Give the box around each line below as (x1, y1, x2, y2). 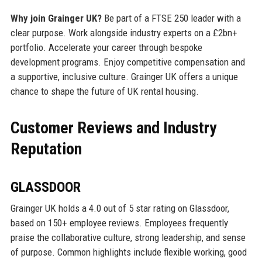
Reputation (10, 139, 82, 158)
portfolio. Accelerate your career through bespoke (10, 41, 202, 53)
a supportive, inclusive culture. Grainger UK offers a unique (10, 70, 238, 82)
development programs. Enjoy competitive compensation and (10, 56, 245, 68)
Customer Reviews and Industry (10, 118, 216, 137)
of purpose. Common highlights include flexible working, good (10, 246, 247, 258)
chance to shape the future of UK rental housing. (10, 85, 199, 97)
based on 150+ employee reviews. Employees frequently (10, 216, 228, 229)
